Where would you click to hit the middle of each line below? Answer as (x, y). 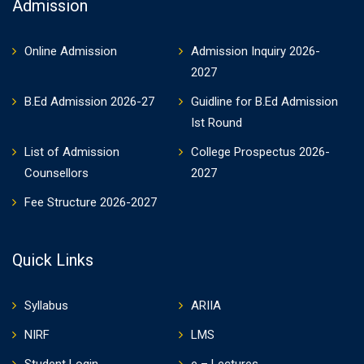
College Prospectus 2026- (260, 152)
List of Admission (72, 152)
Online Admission (71, 51)
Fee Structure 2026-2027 (91, 202)
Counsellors (56, 173)
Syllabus (46, 305)
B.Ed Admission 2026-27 (89, 102)
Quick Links (53, 260)
